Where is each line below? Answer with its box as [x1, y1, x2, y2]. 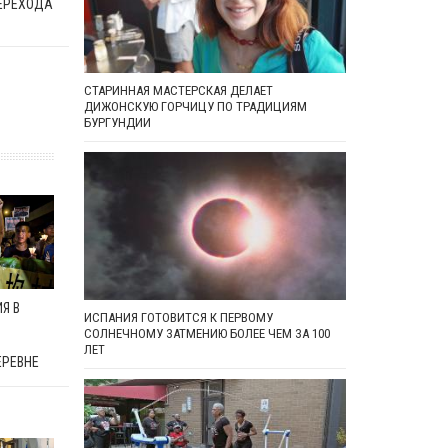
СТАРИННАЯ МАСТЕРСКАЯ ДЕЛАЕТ [83, 83, 273, 99]
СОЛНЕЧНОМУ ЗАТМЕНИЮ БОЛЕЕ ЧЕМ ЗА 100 [83, 326, 330, 341]
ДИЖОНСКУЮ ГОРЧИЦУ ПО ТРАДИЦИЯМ [83, 99, 307, 115]
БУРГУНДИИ [83, 115, 151, 131]
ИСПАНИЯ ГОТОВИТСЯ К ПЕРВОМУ [83, 310, 273, 325]
